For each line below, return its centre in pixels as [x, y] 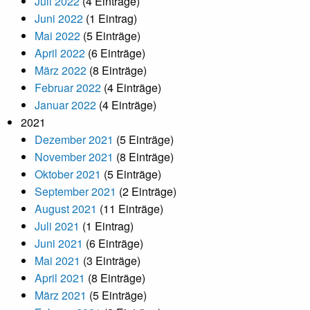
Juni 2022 [59, 19]
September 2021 [75, 192]
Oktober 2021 [68, 174]
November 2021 [74, 157]
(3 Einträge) [110, 261]
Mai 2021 [57, 261]
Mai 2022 [57, 36]
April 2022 [60, 53]
